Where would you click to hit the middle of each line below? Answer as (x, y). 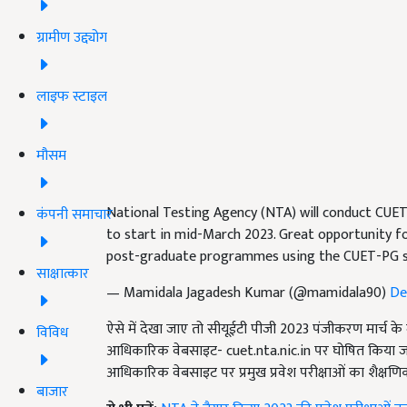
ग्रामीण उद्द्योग (72, 37)
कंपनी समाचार (74, 214)
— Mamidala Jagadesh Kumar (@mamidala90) (248, 293)
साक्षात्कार (63, 273)
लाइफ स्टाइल (72, 96)
